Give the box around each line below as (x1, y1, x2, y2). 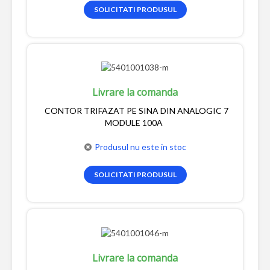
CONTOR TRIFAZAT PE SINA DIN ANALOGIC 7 (44, 105, 228, 116)
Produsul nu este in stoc (94, 142, 186, 152)
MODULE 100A (105, 118, 163, 128)
